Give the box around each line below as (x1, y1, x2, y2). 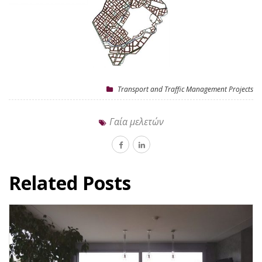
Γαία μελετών (109, 115, 164, 129)
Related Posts (9, 170, 131, 196)
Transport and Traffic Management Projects (118, 84, 253, 95)
